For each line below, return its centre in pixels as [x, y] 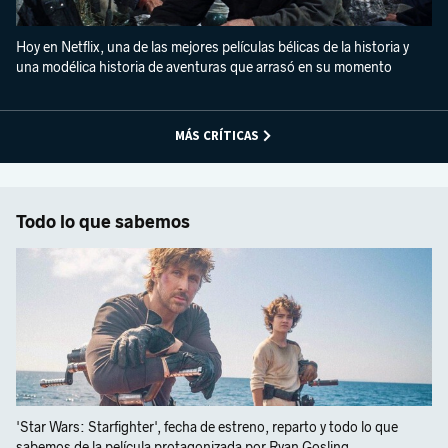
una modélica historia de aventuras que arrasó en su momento [204, 67]
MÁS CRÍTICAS [216, 136]
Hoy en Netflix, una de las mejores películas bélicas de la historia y [212, 47]
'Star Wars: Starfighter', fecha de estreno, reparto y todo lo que [207, 428]
